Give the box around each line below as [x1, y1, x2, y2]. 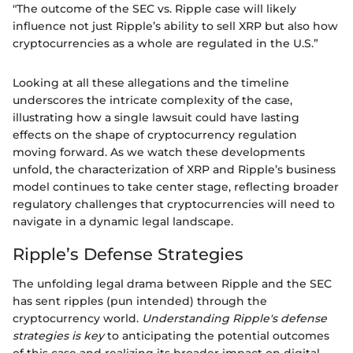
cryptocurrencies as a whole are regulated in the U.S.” [13, 35, 318, 50]
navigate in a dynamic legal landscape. [13, 214, 233, 229]
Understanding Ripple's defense [142, 311, 327, 326]
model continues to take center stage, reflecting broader [13, 179, 339, 194]
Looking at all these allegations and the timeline [13, 75, 289, 90]
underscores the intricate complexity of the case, [13, 92, 292, 107]
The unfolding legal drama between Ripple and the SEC [13, 277, 332, 292]
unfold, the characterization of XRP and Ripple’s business [13, 162, 336, 176]
